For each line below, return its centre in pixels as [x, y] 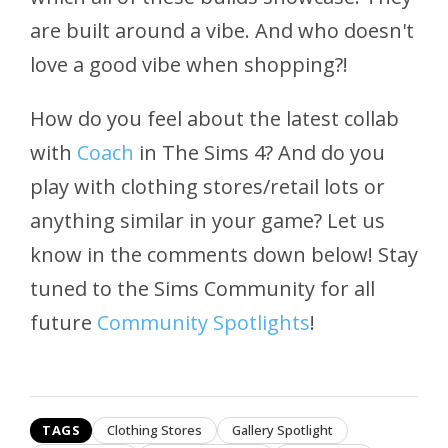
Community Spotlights [203, 322]
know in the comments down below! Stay [224, 254]
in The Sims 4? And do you [259, 152]
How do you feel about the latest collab [214, 118]
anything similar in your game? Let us [207, 220]
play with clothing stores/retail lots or [207, 186]
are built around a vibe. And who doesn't [222, 30]
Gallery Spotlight [282, 429]
